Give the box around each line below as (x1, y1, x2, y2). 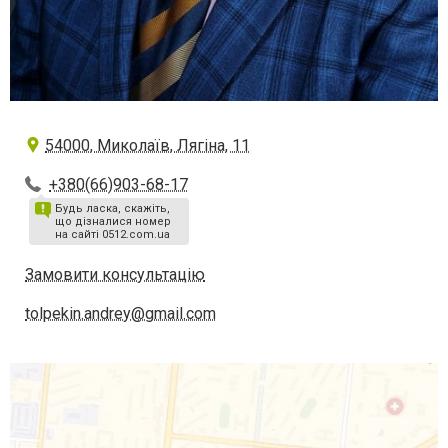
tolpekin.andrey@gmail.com (25, 304, 216, 324)
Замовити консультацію (25, 265, 205, 285)
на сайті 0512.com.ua (55, 228, 170, 242)
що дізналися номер (55, 215, 171, 229)
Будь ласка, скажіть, (55, 202, 170, 216)
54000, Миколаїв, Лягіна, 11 (45, 136, 250, 156)
